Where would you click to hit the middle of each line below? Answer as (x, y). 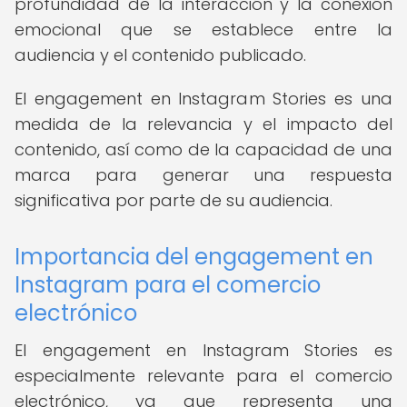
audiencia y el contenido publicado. (160, 55)
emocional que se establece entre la (203, 30)
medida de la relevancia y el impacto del (203, 124)
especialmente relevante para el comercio (203, 376)
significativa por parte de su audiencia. (174, 200)
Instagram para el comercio (168, 285)
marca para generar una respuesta (203, 175)
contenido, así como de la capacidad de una (203, 149)
